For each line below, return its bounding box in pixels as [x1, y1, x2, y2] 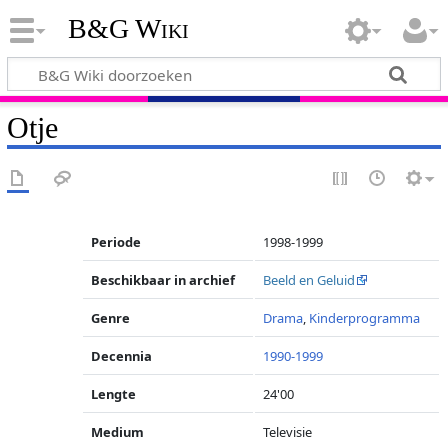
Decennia [91, 347, 153, 365]
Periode [91, 233, 142, 251]
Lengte [91, 385, 137, 403]
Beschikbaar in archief [91, 271, 236, 289]
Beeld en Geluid [263, 271, 356, 289]
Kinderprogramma [309, 309, 421, 327]
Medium [91, 423, 145, 441]
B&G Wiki [67, 13, 189, 45]
